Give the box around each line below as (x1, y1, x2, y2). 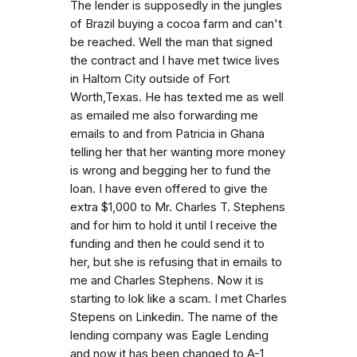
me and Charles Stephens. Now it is (70, 273, 264, 288)
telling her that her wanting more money (70, 144, 285, 159)
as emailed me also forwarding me (70, 108, 258, 123)
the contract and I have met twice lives (70, 53, 280, 68)
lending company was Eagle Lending (70, 328, 269, 343)
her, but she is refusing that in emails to (70, 254, 282, 269)
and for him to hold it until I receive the (70, 218, 277, 233)
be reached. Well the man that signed (70, 34, 273, 49)
